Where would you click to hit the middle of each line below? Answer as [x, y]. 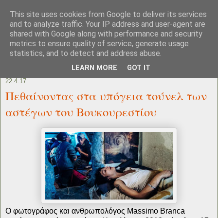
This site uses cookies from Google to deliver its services [108, 14]
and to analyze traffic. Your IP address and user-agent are [108, 24]
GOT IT [139, 68]
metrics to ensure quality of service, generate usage [99, 44]
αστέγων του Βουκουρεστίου [81, 111]
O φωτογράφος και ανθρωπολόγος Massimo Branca [95, 211]
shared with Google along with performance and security [106, 34]
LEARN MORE [94, 68]
